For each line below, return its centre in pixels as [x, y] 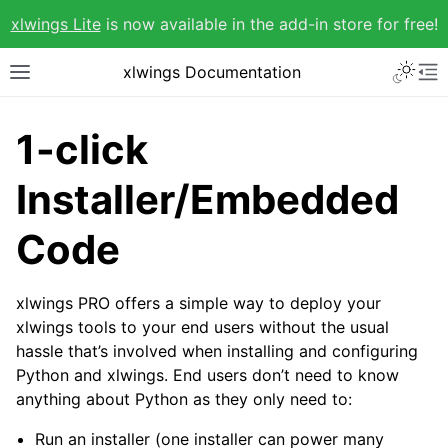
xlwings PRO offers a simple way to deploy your [198, 303]
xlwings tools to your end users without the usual [202, 327]
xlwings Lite [55, 24]
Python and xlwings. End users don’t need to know [207, 375]
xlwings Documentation [212, 72]
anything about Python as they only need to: [184, 399]
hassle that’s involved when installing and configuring [217, 351]
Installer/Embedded [207, 199]
